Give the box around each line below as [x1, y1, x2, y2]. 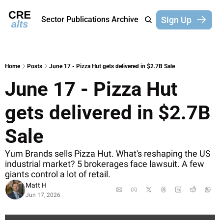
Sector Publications [41, 15, 110, 24]
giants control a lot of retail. [5, 169, 110, 179]
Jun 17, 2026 [26, 192, 60, 198]
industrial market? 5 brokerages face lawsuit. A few [5, 159, 204, 169]
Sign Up [161, 14, 192, 25]
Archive [111, 15, 138, 24]
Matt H [26, 181, 47, 189]
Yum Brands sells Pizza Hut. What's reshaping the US [5, 148, 211, 159]
